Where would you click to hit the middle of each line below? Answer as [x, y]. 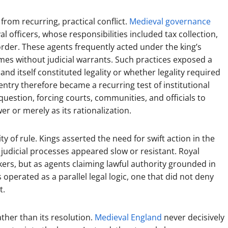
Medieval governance [170, 21]
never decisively [193, 217]
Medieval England [128, 217]
